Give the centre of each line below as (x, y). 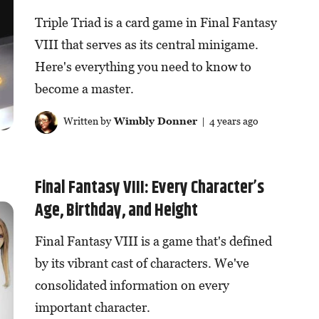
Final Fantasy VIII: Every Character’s (149, 188)
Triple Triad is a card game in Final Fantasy (156, 23)
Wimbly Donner (154, 121)
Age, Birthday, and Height (116, 210)
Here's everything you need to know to (143, 67)
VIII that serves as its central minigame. (146, 45)
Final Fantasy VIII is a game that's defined (153, 241)
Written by (86, 121)
